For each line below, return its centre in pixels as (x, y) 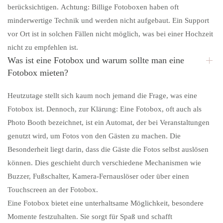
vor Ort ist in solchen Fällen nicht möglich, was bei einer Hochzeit (110, 34)
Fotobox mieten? (38, 73)
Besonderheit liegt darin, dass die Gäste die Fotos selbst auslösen (108, 150)
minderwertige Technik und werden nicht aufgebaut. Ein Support (108, 21)
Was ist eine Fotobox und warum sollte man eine (96, 60)
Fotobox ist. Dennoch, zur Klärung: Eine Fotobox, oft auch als (105, 109)
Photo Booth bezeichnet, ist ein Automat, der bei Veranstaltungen (109, 123)
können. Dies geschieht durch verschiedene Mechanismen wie (104, 163)
